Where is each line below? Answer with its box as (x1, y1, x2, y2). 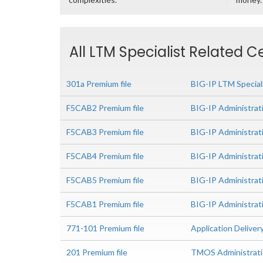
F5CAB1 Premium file (66, 199, 144, 209)
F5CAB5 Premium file (66, 175, 144, 185)
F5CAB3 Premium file (66, 127, 144, 137)
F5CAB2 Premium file (66, 103, 144, 113)
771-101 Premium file (66, 223, 144, 233)
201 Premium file (66, 247, 127, 257)
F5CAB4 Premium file (66, 151, 144, 161)
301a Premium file (66, 79, 131, 89)
